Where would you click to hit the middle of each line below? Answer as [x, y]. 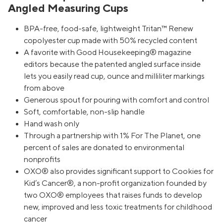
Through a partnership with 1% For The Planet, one [112, 136]
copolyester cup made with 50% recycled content [111, 41]
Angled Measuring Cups [68, 9]
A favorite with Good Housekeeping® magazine [108, 53]
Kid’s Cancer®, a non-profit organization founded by [115, 184]
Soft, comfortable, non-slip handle [84, 112]
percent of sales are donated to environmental [104, 148]
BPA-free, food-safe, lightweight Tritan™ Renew [109, 29]
